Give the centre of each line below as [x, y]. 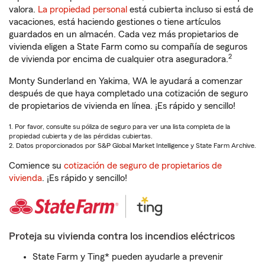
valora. [23, 9]
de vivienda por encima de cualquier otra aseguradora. [119, 59]
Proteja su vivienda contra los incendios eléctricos [122, 236]
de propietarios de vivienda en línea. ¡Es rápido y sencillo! [122, 106]
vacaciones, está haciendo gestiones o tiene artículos [115, 22]
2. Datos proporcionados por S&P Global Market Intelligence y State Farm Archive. [132, 146]
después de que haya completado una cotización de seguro [128, 93]
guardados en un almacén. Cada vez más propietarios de [124, 34]
